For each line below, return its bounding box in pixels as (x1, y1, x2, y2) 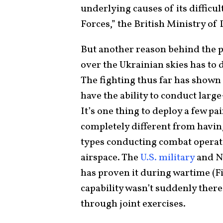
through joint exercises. (81, 197, 188, 211)
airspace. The (81, 150, 138, 165)
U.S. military (138, 150, 195, 165)
